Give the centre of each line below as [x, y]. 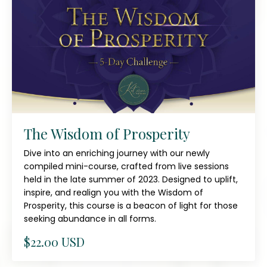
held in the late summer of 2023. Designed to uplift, [131, 180]
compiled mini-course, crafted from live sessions [126, 167]
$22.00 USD [54, 242]
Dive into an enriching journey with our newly [117, 153]
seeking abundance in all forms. [90, 219]
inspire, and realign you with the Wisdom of [114, 193]
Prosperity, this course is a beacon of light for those [131, 206]
